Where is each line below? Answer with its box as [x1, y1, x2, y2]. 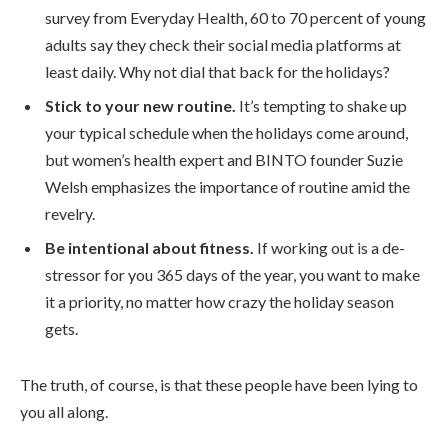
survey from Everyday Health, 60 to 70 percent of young [45, 7, 426, 27]
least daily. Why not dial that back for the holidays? [45, 61, 390, 81]
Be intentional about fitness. [45, 237, 254, 257]
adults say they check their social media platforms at [45, 34, 401, 54]
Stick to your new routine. [45, 95, 236, 115]
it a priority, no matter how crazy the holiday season [45, 291, 394, 311]
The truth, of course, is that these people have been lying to [20, 374, 418, 394]
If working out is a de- [254, 237, 405, 257]
